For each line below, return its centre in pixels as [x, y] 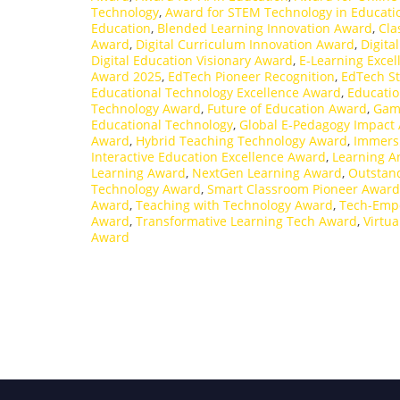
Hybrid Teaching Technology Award [242, 140]
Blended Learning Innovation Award [265, 28]
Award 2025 [126, 76]
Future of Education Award [287, 108]
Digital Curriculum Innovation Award [245, 44]
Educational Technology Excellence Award [216, 92]
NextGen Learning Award [267, 172]
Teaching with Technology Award [234, 204]
